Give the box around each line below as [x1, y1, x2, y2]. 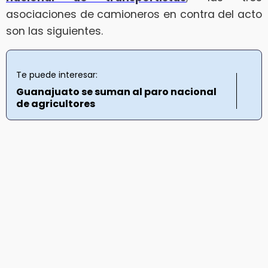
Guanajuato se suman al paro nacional [16, 85, 217, 99]
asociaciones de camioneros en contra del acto [6, 7, 262, 22]
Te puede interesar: [16, 69, 98, 81]
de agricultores [16, 97, 95, 111]
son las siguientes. [6, 23, 103, 38]
